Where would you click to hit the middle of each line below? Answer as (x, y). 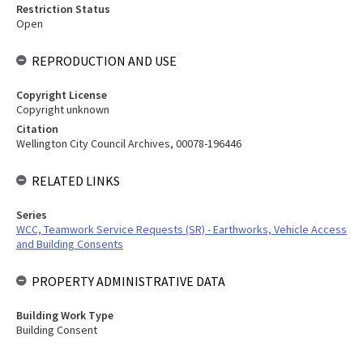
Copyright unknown (63, 109)
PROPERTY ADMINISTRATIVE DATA (128, 281)
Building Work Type (65, 315)
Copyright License (62, 95)
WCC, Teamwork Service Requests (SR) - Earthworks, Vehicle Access (181, 229)
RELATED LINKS (76, 181)
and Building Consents (70, 244)
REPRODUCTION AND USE (104, 61)
